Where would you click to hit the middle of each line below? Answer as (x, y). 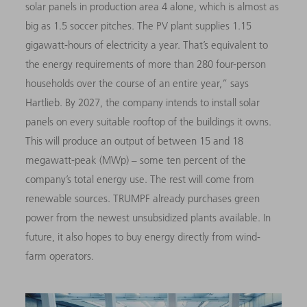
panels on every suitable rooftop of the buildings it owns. (149, 121)
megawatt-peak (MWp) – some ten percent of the (136, 160)
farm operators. (61, 256)
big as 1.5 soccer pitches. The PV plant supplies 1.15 (139, 25)
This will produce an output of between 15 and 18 (135, 140)
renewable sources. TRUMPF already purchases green (143, 198)
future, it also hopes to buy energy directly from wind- (143, 236)
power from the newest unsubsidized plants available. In (148, 217)
